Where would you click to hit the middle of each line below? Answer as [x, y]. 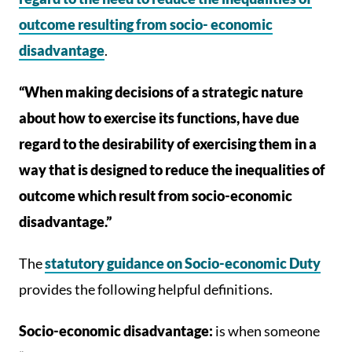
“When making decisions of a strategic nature [161, 92]
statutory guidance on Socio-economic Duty [183, 263]
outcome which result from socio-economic [156, 196]
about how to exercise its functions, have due [159, 118]
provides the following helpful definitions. [146, 289]
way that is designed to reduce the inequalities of [172, 170]
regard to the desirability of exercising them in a [168, 144]
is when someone [268, 331]
